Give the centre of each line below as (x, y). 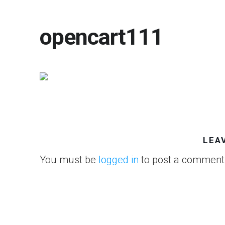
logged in (119, 160)
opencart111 (101, 37)
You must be (69, 160)
